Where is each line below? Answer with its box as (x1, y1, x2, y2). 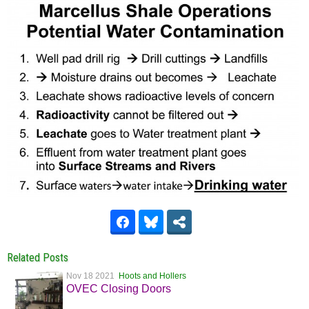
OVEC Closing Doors (66, 283, 171, 295)
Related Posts (7, 251, 68, 265)
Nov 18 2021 (66, 271, 119, 281)
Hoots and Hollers (119, 271, 186, 281)
